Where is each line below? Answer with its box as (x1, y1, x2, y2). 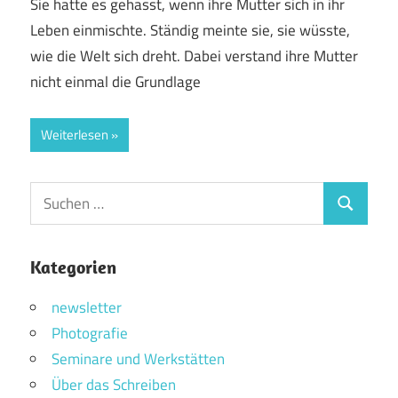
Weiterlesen (41, 123, 108, 145)
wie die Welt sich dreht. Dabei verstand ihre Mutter (30, 44, 358, 68)
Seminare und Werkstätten (52, 347, 225, 371)
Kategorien (30, 256, 116, 279)
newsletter (52, 296, 122, 320)
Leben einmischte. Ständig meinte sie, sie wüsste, (30, 19, 350, 43)
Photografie (52, 322, 128, 346)
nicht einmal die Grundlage (30, 70, 201, 94)
